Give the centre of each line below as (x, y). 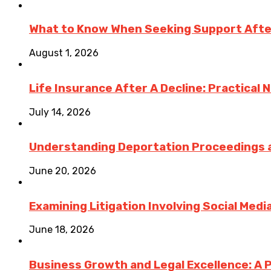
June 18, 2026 (62, 230)
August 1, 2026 (64, 53)
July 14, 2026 (60, 112)
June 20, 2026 (63, 171)
